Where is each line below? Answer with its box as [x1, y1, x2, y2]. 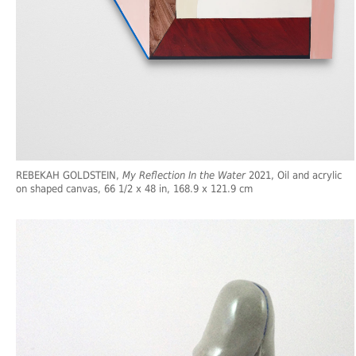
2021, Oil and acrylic [246, 169, 342, 182]
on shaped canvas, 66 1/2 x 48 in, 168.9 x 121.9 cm [16, 183, 253, 195]
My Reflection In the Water [122, 169, 246, 182]
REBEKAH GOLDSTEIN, [16, 169, 122, 182]
